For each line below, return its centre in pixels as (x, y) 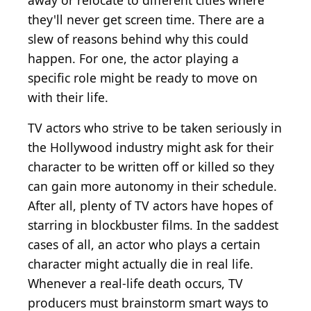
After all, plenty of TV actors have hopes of (150, 206)
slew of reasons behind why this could (138, 39)
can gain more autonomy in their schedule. (152, 186)
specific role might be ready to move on (143, 78)
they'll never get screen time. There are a (146, 20)
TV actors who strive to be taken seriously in (155, 128)
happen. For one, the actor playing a (133, 59)
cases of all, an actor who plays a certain (144, 245)
